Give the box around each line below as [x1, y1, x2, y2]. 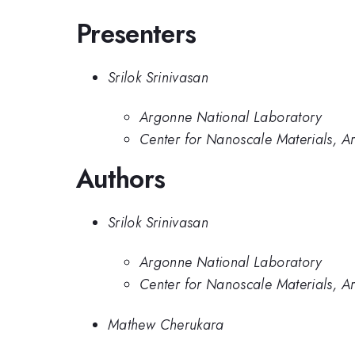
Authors [76, 160, 166, 198]
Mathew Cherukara [108, 314, 224, 335]
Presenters [76, 15, 197, 53]
